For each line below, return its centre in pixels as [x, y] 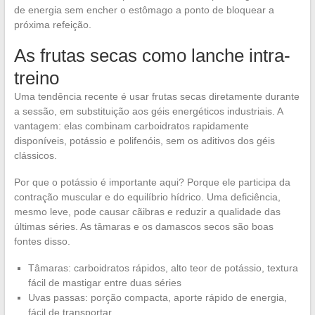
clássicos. [35, 156]
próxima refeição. [52, 25]
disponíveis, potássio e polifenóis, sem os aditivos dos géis [144, 141]
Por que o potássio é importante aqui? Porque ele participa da [152, 182]
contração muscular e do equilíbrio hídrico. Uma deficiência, [147, 197]
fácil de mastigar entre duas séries [104, 283]
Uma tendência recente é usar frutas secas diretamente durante [156, 97]
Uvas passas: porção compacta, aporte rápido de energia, [157, 298]
